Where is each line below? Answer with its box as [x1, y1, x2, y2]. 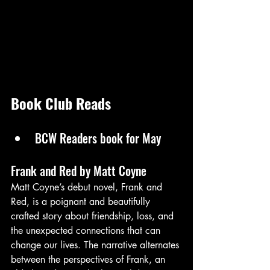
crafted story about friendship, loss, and [11, 209, 177, 222]
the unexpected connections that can [11, 224, 163, 237]
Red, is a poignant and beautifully [11, 195, 153, 208]
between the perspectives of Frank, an [11, 253, 168, 266]
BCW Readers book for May [35, 128, 161, 147]
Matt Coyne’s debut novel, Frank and [11, 180, 165, 193]
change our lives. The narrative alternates [11, 238, 182, 251]
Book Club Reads [11, 92, 115, 114]
